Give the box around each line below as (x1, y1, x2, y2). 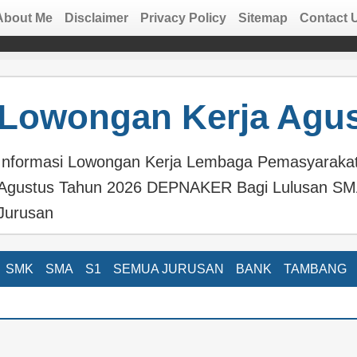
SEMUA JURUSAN (112, 262, 224, 276)
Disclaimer (64, 11, 128, 25)
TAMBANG (283, 262, 347, 276)
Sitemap (237, 11, 288, 25)
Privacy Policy (139, 11, 226, 25)
